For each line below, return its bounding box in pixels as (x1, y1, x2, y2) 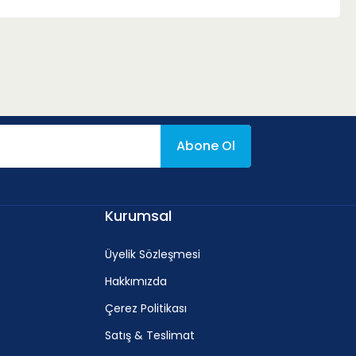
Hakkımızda (105, 273, 167, 289)
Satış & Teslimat (105, 327, 195, 343)
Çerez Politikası (105, 300, 187, 316)
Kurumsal (105, 206, 172, 226)
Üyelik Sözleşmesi (105, 246, 200, 262)
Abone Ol (176, 137, 235, 155)
